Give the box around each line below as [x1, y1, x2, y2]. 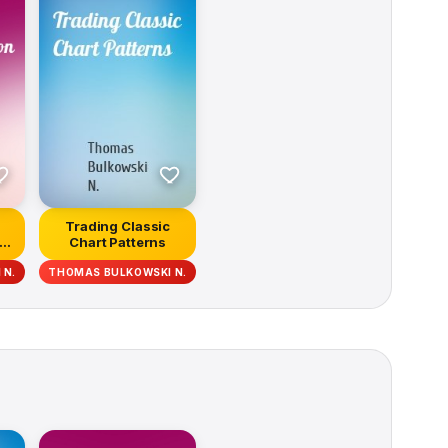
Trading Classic [65, 218, 171, 235]
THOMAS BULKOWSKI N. [48, 265, 187, 278]
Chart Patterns [69, 234, 167, 251]
